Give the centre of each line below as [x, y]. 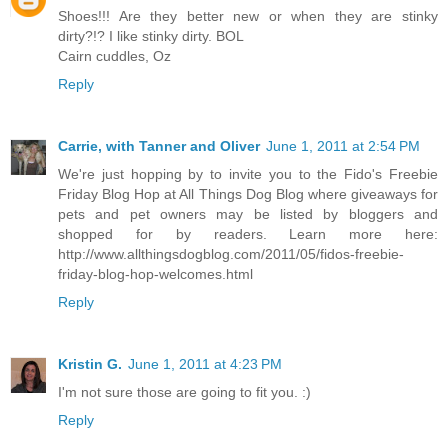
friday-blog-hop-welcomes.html [155, 274]
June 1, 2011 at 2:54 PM [343, 146]
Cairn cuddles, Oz [114, 56]
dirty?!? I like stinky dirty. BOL [151, 36]
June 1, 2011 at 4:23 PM [205, 364]
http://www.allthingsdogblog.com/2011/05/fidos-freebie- [231, 254]
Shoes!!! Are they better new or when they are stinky [248, 16]
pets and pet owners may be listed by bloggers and [248, 214]
